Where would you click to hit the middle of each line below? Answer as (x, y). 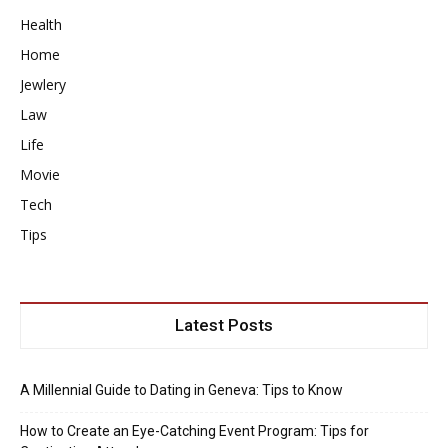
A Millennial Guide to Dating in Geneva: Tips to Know (181, 389)
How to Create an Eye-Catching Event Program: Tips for (194, 430)
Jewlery (43, 84)
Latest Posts (224, 324)
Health (41, 24)
